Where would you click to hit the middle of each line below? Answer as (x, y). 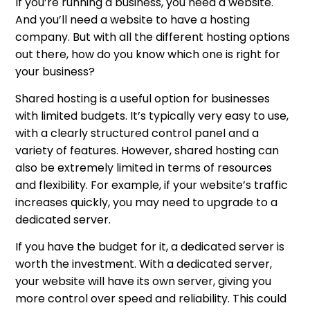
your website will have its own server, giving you (144, 281)
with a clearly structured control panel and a (137, 133)
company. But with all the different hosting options (153, 37)
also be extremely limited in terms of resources (144, 167)
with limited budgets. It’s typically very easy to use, (152, 116)
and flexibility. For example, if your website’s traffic (152, 185)
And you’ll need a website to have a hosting (133, 19)
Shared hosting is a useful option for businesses (143, 98)
